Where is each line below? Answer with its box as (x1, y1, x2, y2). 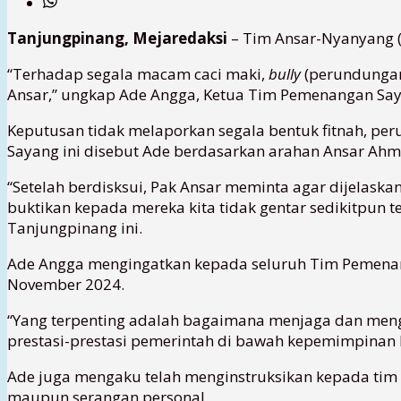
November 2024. (7, 273, 124, 294)
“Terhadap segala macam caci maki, (7, 63, 269, 84)
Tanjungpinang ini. (7, 217, 142, 238)
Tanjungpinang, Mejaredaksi (7, 27, 227, 48)
